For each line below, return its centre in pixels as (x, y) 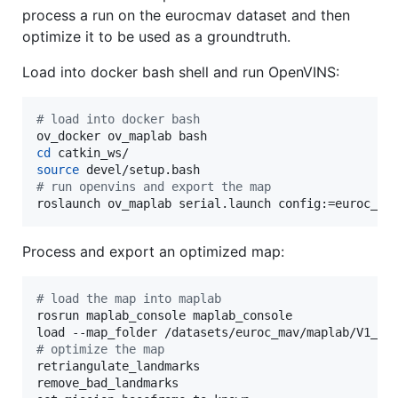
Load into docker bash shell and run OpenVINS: (181, 72)
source (58, 170)
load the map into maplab (132, 299)
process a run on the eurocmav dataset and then (186, 16)
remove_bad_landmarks (107, 383)
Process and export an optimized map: (153, 252)
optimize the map (104, 350)
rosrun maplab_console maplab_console (164, 316)
